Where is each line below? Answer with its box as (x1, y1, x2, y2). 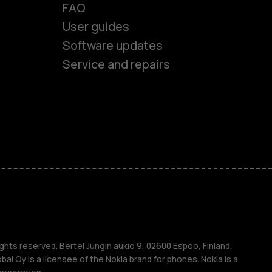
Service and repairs (62, 56, 170, 73)
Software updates (62, 37, 163, 54)
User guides (62, 18, 129, 35)
